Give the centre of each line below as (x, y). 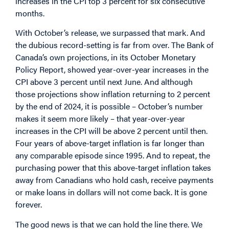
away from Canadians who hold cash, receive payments (114, 180)
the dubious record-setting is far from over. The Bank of (114, 45)
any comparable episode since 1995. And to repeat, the (113, 155)
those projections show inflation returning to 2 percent (113, 94)
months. (30, 13)
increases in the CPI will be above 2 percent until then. (111, 131)
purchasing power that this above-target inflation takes (113, 168)
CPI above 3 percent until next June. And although (104, 82)
